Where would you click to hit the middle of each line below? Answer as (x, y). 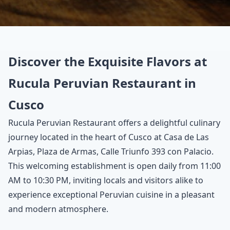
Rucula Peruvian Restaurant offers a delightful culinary (114, 122)
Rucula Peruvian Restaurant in (102, 83)
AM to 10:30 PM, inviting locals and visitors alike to (106, 180)
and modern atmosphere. (58, 209)
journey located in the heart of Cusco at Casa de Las (109, 137)
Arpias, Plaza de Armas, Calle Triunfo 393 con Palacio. (111, 151)
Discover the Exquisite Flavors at (108, 61)
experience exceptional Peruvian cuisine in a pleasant (111, 194)
